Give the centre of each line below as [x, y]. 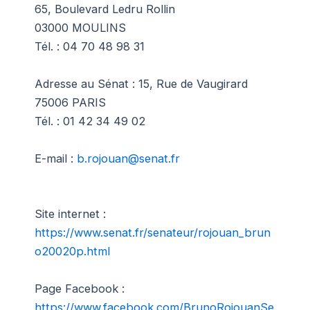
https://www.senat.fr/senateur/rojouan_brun [153, 233]
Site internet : [70, 214]
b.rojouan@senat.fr [128, 159]
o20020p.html [72, 252]
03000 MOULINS [80, 28]
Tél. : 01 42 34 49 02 [90, 121]
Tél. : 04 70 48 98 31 [90, 47]
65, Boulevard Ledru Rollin [105, 9]
